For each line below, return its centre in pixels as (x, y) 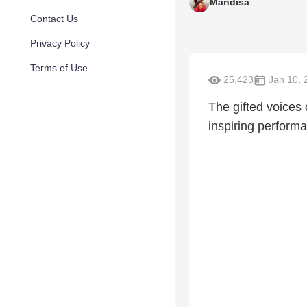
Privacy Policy (60, 43)
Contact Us (54, 19)
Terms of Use (59, 68)
